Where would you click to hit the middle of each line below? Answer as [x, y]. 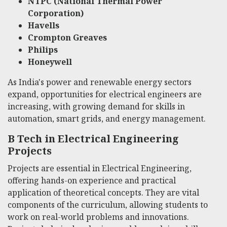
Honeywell [50, 62]
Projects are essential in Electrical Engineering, [100, 168]
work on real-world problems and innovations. [98, 217]
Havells [44, 25]
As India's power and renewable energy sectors [100, 82]
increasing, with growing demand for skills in [96, 106]
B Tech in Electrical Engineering [93, 139]
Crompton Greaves [67, 37]
